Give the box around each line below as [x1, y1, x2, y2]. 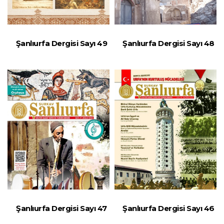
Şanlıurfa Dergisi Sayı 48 [122, 38, 214, 48]
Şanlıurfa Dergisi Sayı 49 [15, 38, 107, 48]
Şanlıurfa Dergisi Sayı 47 [16, 203, 107, 213]
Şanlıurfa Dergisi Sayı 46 [122, 203, 214, 213]
